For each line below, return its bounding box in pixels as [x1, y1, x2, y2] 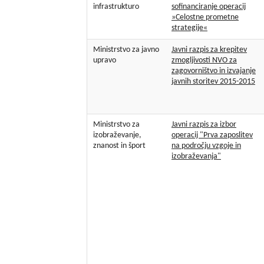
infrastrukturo [93, 2, 139, 12]
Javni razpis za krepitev [171, 45, 247, 55]
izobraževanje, [93, 131, 141, 140]
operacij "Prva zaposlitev [171, 131, 253, 140]
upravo [93, 56, 116, 65]
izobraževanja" [171, 152, 221, 161]
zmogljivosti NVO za [171, 56, 237, 65]
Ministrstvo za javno [93, 45, 159, 55]
